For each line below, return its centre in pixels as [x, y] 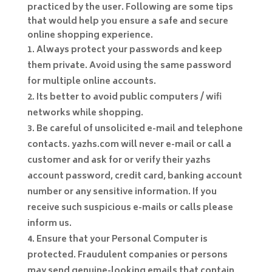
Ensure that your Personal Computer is [122, 239]
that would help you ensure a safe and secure [127, 21]
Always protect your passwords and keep [129, 50]
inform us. [49, 223]
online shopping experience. [90, 35]
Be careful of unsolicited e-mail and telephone [139, 129]
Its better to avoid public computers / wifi [129, 97]
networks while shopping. [85, 113]
